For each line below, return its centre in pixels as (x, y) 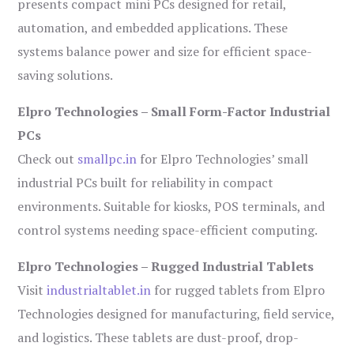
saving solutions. (66, 75)
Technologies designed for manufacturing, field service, (176, 314)
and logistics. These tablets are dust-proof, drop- (158, 338)
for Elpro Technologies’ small (223, 159)
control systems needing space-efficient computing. (168, 230)
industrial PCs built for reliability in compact (146, 183)
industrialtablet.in (99, 290)
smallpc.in (107, 159)
